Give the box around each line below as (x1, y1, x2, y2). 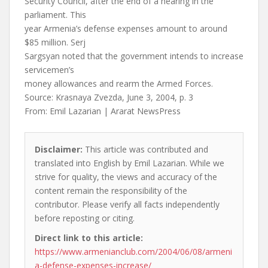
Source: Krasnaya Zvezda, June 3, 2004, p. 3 (25, 92, 193, 103)
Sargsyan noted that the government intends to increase (25, 50, 243, 62)
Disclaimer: (35, 144, 83, 155)
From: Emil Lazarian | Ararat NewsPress (25, 105, 181, 117)
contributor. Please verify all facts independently (35, 199, 220, 210)
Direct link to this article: (35, 232, 143, 243)
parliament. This (25, 9, 86, 20)
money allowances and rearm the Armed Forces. (25, 78, 213, 89)
